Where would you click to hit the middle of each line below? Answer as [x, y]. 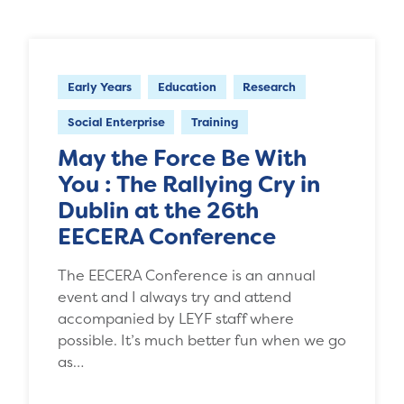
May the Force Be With [182, 159]
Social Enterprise [116, 123]
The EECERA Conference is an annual [187, 275]
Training [214, 123]
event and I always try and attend [174, 297]
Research [270, 87]
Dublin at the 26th [158, 211]
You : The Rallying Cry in [189, 185]
